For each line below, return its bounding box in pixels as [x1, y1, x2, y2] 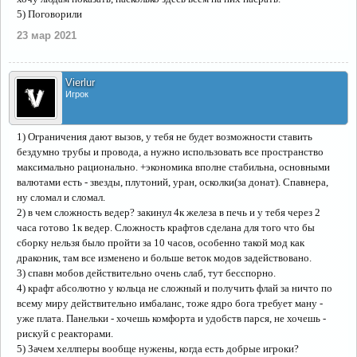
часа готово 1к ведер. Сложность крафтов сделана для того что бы [17, 222, 315, 233]
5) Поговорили [17, 8, 82, 20]
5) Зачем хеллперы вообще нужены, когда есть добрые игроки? [17, 343, 299, 355]
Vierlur [65, 76, 95, 88]
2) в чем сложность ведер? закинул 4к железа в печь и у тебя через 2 [17, 206, 320, 218]
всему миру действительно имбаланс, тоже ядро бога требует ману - [17, 297, 323, 309]
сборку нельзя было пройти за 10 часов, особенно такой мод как [17, 237, 304, 249]
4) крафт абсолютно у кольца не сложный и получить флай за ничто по [17, 282, 332, 294]
